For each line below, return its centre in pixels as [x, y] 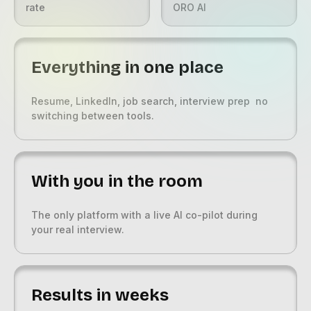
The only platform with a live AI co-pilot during [144, 215]
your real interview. [78, 230]
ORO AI [190, 8]
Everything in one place [127, 68]
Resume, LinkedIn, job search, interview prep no [150, 101]
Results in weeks [100, 295]
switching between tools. [93, 116]
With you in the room [117, 182]
